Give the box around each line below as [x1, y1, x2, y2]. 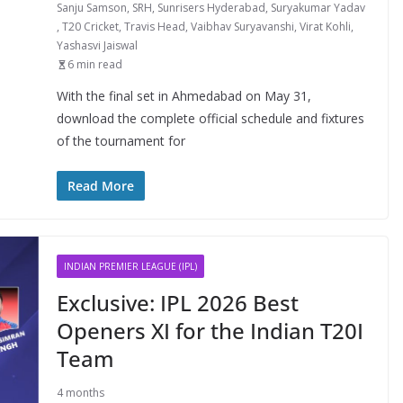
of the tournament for [56, 132, 185, 149]
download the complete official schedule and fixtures [56, 110, 364, 127]
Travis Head [123, 19, 185, 34]
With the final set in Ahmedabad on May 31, [56, 87, 311, 104]
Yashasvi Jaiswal [56, 38, 138, 53]
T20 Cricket [61, 19, 119, 34]
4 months [56, 385, 104, 400]
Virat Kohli [299, 19, 351, 34]
